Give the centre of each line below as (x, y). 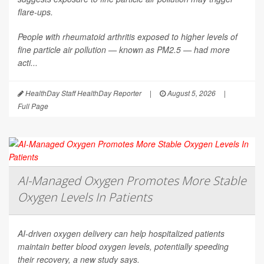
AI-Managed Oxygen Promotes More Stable (132, 181)
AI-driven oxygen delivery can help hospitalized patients (121, 234)
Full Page (33, 106)
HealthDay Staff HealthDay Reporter (82, 93)
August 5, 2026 (191, 93)
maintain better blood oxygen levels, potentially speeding (123, 247)
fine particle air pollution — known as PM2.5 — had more (124, 50)
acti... (28, 63)
